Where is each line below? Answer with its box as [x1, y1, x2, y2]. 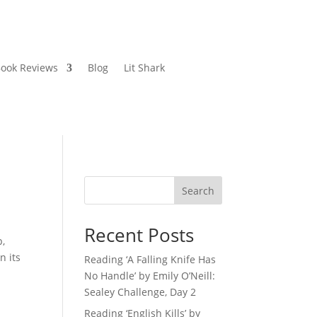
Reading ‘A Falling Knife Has [84, 253, 217, 267]
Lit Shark [123, 60, 165, 74]
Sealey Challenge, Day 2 [84, 285, 197, 299]
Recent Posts [84, 222, 195, 248]
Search [181, 184, 214, 198]
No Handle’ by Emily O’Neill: [84, 269, 216, 283]
